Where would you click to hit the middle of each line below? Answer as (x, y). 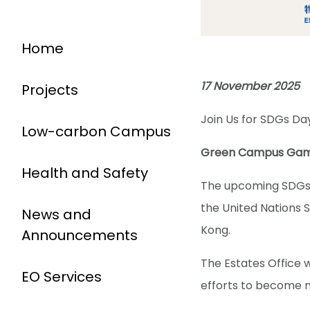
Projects (50, 90)
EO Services (62, 277)
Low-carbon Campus (96, 131)
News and (56, 215)
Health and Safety (85, 173)
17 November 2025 (250, 86)
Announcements (80, 235)
